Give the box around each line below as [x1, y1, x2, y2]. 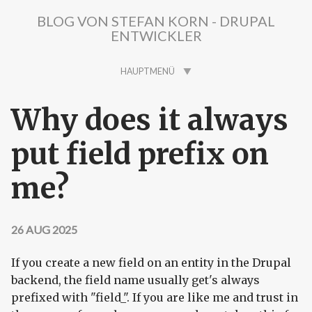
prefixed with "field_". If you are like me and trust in [11, 290, 298, 304]
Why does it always [11, 102, 288, 138]
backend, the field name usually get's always [11, 272, 260, 287]
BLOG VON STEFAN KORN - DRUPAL [37, 13, 275, 29]
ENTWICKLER [110, 27, 202, 44]
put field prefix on [11, 136, 269, 172]
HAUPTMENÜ [120, 66, 175, 77]
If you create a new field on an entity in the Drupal [11, 255, 291, 270]
